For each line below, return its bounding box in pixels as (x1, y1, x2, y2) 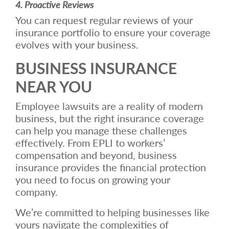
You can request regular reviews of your (15, 12, 193, 27)
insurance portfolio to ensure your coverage (15, 25, 211, 39)
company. (15, 184, 58, 199)
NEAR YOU (15, 75, 92, 97)
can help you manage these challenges (15, 123, 187, 138)
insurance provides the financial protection (15, 159, 206, 174)
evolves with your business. (15, 37, 139, 52)
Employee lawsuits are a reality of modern (15, 98, 203, 113)
